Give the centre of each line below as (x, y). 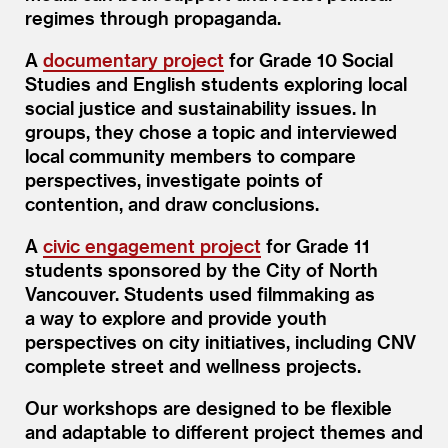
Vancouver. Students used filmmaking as (200, 293)
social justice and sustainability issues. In (201, 107)
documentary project (133, 59)
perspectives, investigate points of (174, 179)
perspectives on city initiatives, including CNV (220, 341)
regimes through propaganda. (155, 17)
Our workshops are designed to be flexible (208, 407)
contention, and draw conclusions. (174, 203)
